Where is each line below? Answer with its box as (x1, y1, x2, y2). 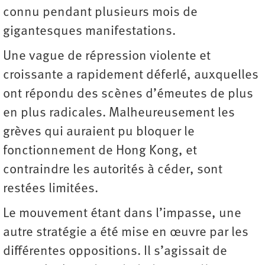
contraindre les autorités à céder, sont (3, 163, 222, 177)
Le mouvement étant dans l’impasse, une (3, 206, 241, 221)
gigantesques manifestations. (3, 24, 176, 38)
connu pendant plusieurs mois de (3, 5, 198, 20)
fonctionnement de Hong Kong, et (3, 144, 197, 158)
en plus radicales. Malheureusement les (3, 106, 235, 120)
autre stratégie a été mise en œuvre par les (3, 225, 248, 240)
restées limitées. (3, 182, 98, 196)
